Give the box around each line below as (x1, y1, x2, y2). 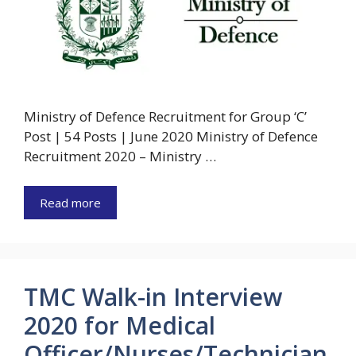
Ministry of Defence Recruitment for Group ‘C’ (24, 106, 307, 126)
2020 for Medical (24, 309, 215, 342)
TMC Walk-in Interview (24, 281, 282, 314)
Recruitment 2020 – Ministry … (24, 146, 216, 165)
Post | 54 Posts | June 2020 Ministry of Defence (24, 126, 318, 145)
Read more (40, 195, 101, 211)
